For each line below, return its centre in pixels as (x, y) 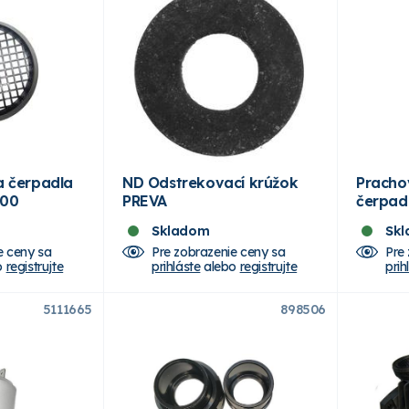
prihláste (176, 266)
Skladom (181, 231)
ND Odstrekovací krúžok (210, 182)
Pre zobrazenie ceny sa (219, 252)
